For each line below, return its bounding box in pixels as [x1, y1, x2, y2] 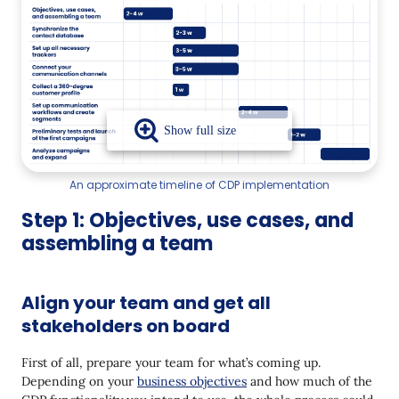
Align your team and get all [21, 289, 271, 315]
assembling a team [21, 229, 213, 257]
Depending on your [21, 372, 137, 389]
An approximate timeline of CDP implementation [69, 176, 330, 192]
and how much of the [247, 372, 372, 389]
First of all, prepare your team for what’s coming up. [21, 354, 321, 370]
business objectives [137, 372, 247, 389]
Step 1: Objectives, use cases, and [21, 206, 354, 234]
